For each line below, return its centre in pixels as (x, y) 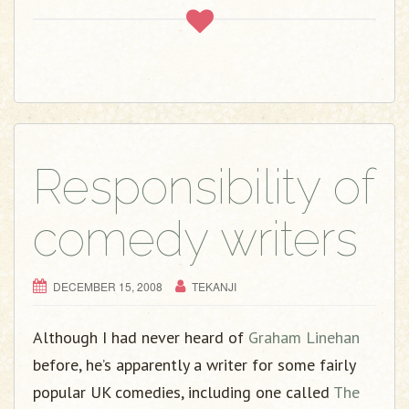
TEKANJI (214, 286)
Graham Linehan (304, 337)
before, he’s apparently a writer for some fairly (194, 365)
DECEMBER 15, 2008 (108, 286)
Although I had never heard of (141, 337)
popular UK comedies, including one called (183, 392)
